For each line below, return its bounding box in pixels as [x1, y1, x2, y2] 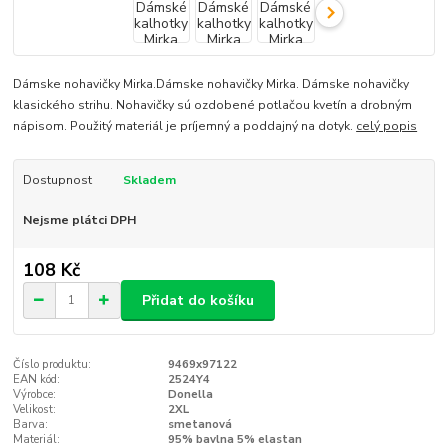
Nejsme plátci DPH [22, 211, 136, 228]
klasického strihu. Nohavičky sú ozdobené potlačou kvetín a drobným [13, 96, 413, 113]
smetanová [167, 417, 232, 433]
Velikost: [13, 402, 57, 418]
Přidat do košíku [142, 290, 254, 310]
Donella [167, 387, 213, 403]
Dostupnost [22, 171, 92, 188]
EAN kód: [13, 372, 61, 388]
